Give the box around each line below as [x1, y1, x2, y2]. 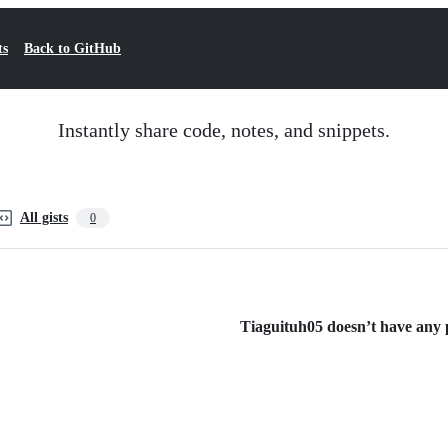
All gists [20, 210, 68, 225]
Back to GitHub [24, 41, 121, 56]
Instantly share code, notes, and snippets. [58, 119, 390, 141]
